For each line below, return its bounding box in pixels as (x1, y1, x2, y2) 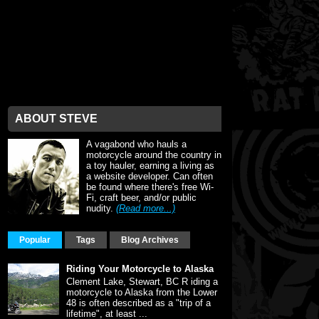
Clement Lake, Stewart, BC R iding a (66, 276, 219, 287)
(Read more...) (116, 203, 175, 214)
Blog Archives (121, 235, 179, 245)
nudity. (86, 203, 116, 214)
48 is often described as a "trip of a (66, 297, 211, 308)
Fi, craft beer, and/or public (86, 192, 197, 203)
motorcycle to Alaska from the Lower (66, 286, 218, 298)
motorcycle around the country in (86, 150, 221, 160)
